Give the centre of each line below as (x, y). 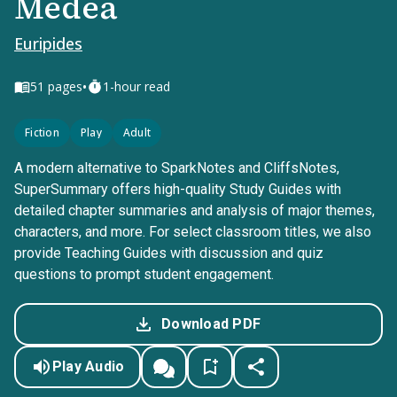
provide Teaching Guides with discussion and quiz (169, 253)
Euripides (48, 43)
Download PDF (211, 324)
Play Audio (88, 366)
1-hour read (136, 86)
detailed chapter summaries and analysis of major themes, (195, 210)
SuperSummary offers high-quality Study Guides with (178, 189)
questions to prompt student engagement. (144, 274)
